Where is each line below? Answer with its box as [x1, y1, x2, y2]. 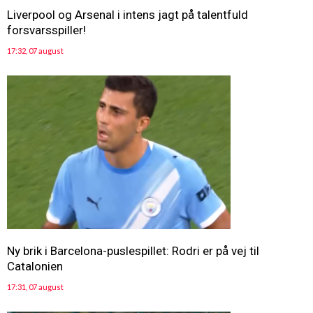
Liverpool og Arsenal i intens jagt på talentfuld [7, 8, 248, 22]
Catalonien [7, 259, 63, 273]
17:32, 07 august [7, 46, 64, 55]
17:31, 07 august [7, 282, 64, 291]
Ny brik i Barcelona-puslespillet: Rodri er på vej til [7, 244, 259, 258]
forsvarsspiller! [7, 23, 86, 37]
